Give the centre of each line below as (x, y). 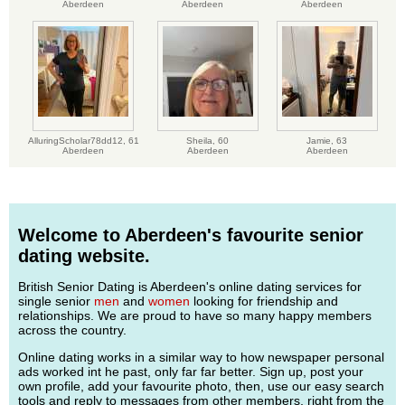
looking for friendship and (264, 301)
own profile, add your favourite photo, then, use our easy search (201, 386)
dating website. (84, 255)
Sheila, (202, 141)
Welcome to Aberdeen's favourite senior (191, 235)
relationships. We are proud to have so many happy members (195, 315)
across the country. (72, 330)
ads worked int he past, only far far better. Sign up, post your (191, 371)
